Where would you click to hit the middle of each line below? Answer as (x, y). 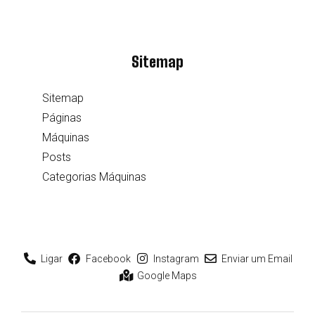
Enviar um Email (257, 258)
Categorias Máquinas (94, 176)
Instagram (176, 258)
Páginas (62, 117)
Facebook (108, 258)
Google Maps (167, 275)
